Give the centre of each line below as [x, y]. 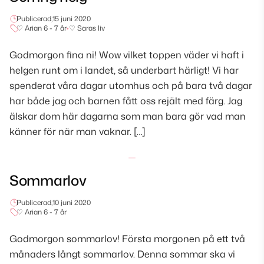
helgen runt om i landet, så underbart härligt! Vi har [124, 70]
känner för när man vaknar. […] [77, 131]
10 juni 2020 [72, 202]
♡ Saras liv [87, 28]
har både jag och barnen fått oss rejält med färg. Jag [126, 100]
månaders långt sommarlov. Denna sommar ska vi [122, 254]
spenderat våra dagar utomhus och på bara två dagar [131, 85]
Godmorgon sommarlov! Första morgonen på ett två [127, 238]
